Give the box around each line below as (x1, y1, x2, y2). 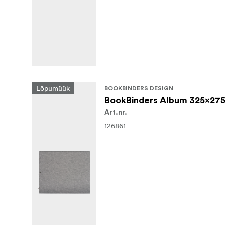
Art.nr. (104, 109, 127, 117)
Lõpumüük (36, 84, 70, 93)
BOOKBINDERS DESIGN (104, 85, 173, 92)
